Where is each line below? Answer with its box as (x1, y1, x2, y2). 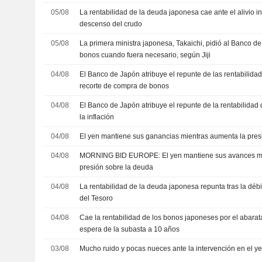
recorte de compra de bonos (80, 82, 170, 90)
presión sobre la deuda (80, 163, 154, 171)
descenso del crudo (80, 20, 143, 28)
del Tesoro (80, 194, 113, 202)
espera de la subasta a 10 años (80, 225, 180, 233)
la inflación (80, 113, 115, 121)
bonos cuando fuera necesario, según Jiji (80, 51, 211, 59)
